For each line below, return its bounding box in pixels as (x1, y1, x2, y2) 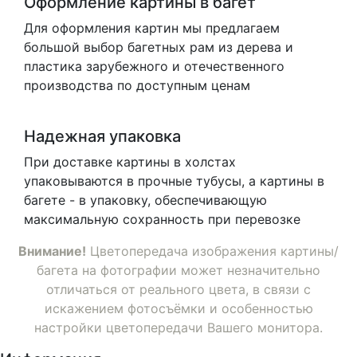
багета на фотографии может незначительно (37, 262, 320, 279)
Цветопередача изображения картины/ (86, 243, 339, 260)
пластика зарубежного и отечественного (24, 58, 284, 75)
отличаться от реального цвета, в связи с (46, 281, 311, 298)
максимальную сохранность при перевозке (24, 211, 300, 228)
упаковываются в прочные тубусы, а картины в (24, 173, 324, 190)
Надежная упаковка (24, 127, 181, 147)
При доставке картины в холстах (24, 154, 236, 171)
